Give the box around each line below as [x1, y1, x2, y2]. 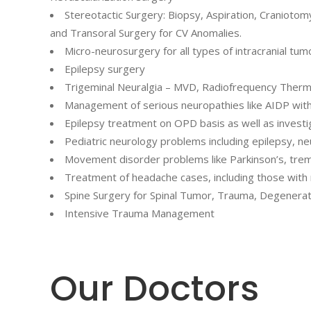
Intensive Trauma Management [65, 206, 215, 220]
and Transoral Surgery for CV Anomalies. [50, 26, 242, 40]
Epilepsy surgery [65, 62, 145, 76]
